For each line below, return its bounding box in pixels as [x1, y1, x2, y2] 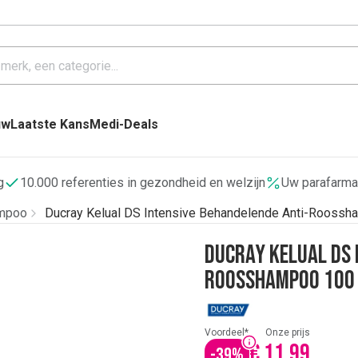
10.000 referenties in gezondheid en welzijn [20, 175, 265, 190]
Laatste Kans [10, 117, 89, 132]
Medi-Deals [89, 117, 158, 132]
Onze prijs [265, 327, 310, 338]
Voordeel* [205, 327, 249, 338]
